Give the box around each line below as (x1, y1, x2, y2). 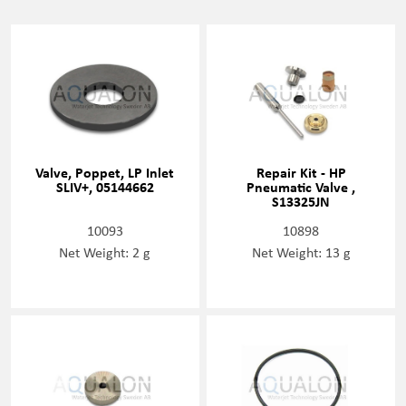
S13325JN (272, 191, 331, 211)
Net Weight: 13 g (251, 242, 351, 262)
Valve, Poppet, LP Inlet (35, 162, 175, 182)
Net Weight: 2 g (59, 242, 151, 262)
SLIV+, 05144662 (55, 177, 154, 197)
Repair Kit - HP (256, 162, 346, 182)
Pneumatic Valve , (246, 177, 356, 197)
